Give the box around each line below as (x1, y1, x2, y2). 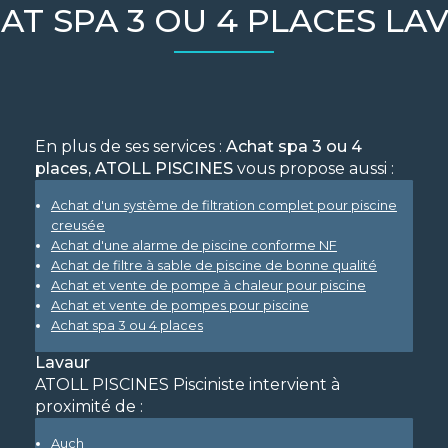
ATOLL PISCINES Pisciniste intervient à (34, 375, 340, 394)
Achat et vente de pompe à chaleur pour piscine (50, 278, 366, 293)
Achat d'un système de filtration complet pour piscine (50, 198, 397, 213)
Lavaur (34, 353, 90, 372)
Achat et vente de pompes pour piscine (50, 298, 309, 313)
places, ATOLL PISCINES (34, 159, 233, 178)
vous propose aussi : (232, 159, 394, 178)
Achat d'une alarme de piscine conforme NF (50, 238, 337, 253)
